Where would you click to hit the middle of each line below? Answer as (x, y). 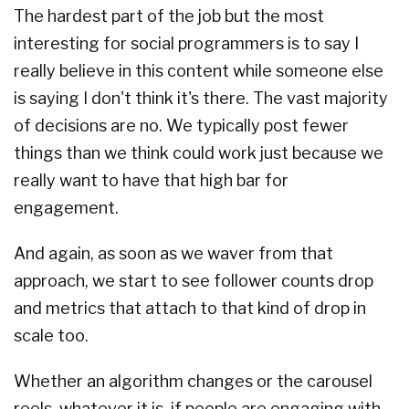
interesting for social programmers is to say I (186, 44)
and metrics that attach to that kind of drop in (190, 309)
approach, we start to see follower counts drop (194, 281)
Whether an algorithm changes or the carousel (193, 382)
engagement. (66, 208)
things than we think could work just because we (199, 153)
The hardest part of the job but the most (169, 16)
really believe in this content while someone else (199, 71)
